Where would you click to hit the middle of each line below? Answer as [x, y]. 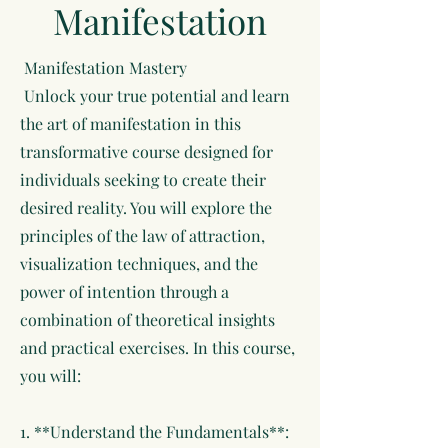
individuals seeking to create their [143, 179]
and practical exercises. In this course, [157, 347]
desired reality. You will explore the [146, 207]
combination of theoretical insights [147, 319]
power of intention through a [124, 291]
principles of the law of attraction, [142, 235]
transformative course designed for [146, 151]
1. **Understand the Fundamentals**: [154, 431]
